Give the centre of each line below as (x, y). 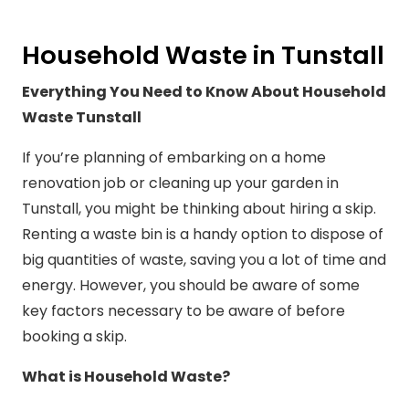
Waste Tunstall (82, 118)
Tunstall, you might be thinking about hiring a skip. (199, 209)
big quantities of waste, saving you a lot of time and (204, 260)
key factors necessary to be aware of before (184, 311)
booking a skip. (74, 337)
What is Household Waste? (126, 377)
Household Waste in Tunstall (203, 56)
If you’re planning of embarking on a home (174, 158)
